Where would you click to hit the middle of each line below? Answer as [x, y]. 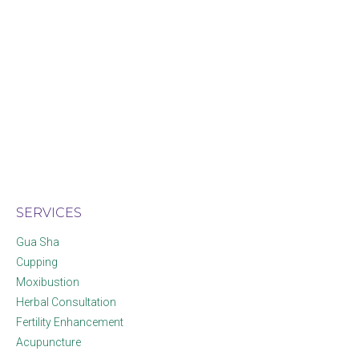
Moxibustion [48, 282]
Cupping [37, 262]
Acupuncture [48, 342]
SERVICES [49, 213]
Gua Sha [38, 242]
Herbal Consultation [66, 302]
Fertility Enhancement [70, 322]
